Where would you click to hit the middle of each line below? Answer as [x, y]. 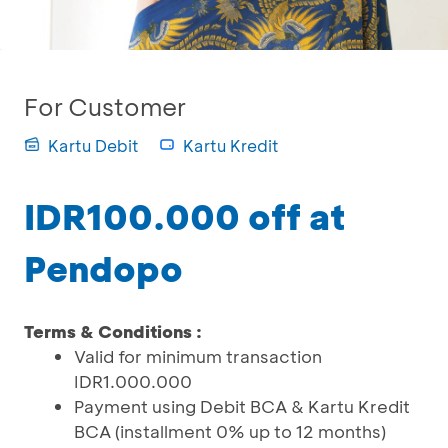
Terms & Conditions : [113, 331]
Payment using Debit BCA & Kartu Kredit [242, 406]
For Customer [105, 106]
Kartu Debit [93, 145]
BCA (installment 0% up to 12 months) [230, 431]
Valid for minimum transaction [198, 356]
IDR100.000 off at [184, 216]
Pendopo [103, 268]
